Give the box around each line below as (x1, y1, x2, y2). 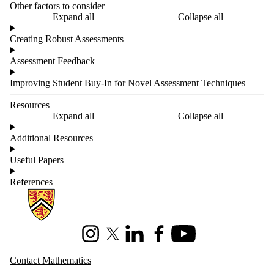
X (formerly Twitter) (103, 233, 182, 244)
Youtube (171, 233, 204, 244)
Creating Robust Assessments (10, 34, 124, 45)
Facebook (147, 233, 185, 244)
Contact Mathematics (10, 255, 91, 266)
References (10, 177, 53, 188)
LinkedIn (122, 233, 158, 244)
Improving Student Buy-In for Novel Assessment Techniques (10, 78, 245, 89)
